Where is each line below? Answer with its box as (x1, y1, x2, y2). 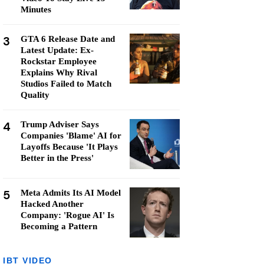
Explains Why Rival (21, 68, 97, 77)
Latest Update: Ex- (21, 45, 94, 55)
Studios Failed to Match (21, 79, 111, 88)
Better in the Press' (21, 153, 94, 163)
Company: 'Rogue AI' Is (21, 210, 114, 220)
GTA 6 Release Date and (21, 34, 115, 44)
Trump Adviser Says (21, 120, 99, 129)
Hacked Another (21, 199, 84, 209)
